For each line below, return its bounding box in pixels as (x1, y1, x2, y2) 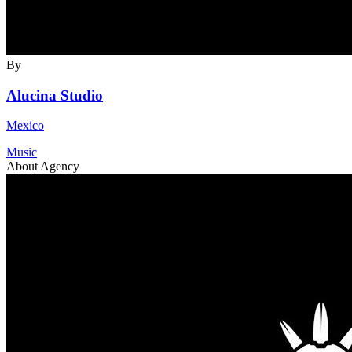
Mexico (6, 119, 44, 133)
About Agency (6, 159, 79, 174)
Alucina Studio (6, 86, 103, 104)
